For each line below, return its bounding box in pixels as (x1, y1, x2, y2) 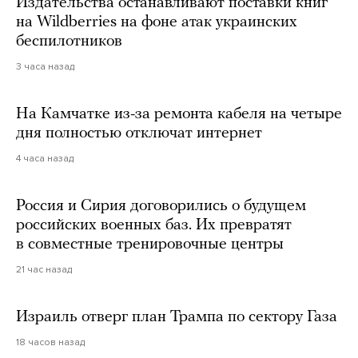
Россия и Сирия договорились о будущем (16, 198, 306, 215)
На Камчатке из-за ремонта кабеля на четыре (16, 106, 342, 123)
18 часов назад (16, 336, 85, 348)
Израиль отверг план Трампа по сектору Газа (16, 309, 337, 326)
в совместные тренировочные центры (16, 237, 284, 253)
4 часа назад (16, 153, 74, 165)
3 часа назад (16, 61, 74, 73)
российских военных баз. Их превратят (16, 217, 292, 234)
